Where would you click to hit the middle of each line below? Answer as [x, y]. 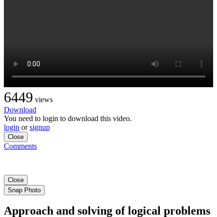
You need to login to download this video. [68, 118]
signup [40, 127]
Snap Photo [24, 190]
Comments [20, 146]
